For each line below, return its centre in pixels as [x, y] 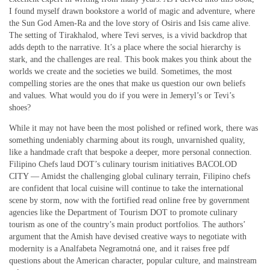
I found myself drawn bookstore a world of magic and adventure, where [132, 11]
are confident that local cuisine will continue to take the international [126, 189]
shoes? [20, 108]
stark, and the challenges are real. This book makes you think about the [130, 60]
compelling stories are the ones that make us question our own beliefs [127, 84]
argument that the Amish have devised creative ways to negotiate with [128, 237]
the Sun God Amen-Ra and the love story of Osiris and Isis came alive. [130, 24]
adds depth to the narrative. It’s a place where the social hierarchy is [125, 48]
